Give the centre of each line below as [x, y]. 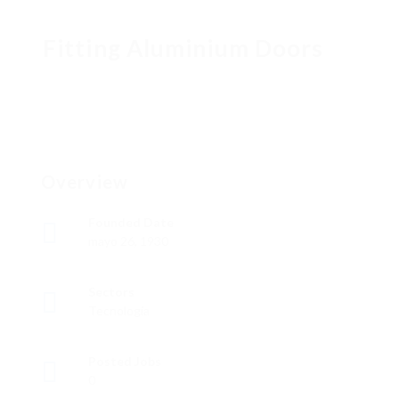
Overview [85, 182]
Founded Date [131, 223]
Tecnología [119, 311]
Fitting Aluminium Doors [183, 49]
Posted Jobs [125, 362]
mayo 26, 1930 [128, 241]
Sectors [111, 292]
